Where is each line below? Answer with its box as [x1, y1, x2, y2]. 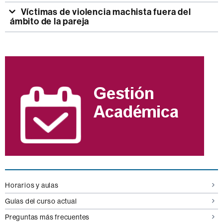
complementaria [4, 66, 102, 81]
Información [4, 51, 76, 67]
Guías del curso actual [5, 197, 77, 205]
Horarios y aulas [5, 181, 59, 189]
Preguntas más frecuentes [5, 213, 90, 221]
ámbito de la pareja [10, 16, 90, 27]
